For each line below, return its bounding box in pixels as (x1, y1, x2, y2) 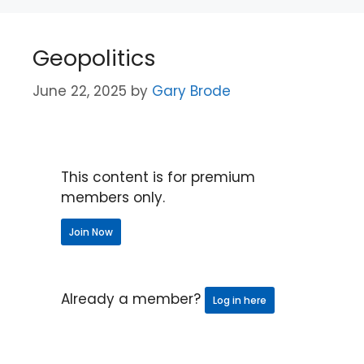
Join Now (69, 224, 113, 239)
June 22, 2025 (32, 80, 127, 101)
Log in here (213, 292, 266, 307)
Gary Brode (152, 80, 231, 101)
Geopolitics (32, 43, 156, 73)
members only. (61, 187, 165, 207)
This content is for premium (61, 167, 255, 187)
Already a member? (61, 288, 205, 309)
